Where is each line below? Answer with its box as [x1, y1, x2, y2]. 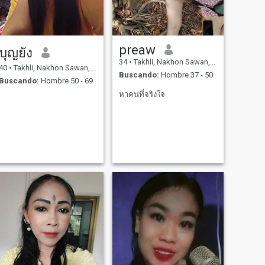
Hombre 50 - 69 [38, 76, 93, 86]
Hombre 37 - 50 [159, 70, 213, 80]
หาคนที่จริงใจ [118, 90, 165, 99]
